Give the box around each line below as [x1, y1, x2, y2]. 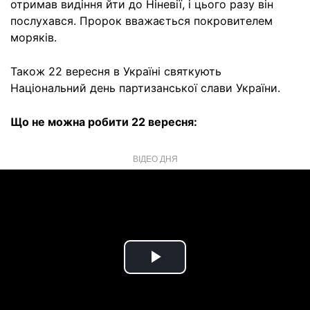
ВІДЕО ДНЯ [132, 152, 178, 164]
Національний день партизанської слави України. [10, 81, 280, 95]
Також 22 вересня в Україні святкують [10, 64, 221, 78]
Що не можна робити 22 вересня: [10, 115, 197, 129]
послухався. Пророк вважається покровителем [10, 14, 273, 28]
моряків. [10, 30, 57, 44]
